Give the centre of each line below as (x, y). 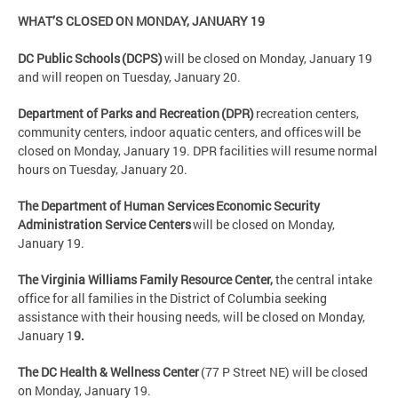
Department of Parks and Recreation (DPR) (137, 114)
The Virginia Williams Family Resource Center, (147, 280)
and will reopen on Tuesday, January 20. (132, 77)
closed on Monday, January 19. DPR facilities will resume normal (198, 151)
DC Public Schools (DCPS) (90, 59)
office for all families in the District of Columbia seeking (172, 298)
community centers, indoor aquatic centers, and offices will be (189, 132)
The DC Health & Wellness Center (108, 372)
